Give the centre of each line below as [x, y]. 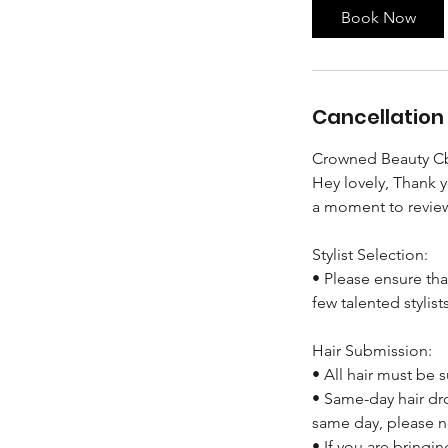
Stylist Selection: [370, 254]
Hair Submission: [372, 350]
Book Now [378, 17]
